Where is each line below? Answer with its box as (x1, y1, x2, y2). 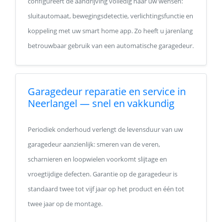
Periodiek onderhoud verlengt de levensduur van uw (28, 125, 183, 134)
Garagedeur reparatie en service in (28, 85, 186, 98)
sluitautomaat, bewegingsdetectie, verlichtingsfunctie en (28, 11, 193, 20)
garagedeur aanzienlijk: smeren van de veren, (28, 140, 160, 149)
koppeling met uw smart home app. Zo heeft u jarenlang (28, 26, 193, 35)
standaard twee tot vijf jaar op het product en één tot (28, 184, 184, 193)
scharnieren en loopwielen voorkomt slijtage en (28, 155, 167, 164)
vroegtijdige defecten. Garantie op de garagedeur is (28, 169, 177, 178)
